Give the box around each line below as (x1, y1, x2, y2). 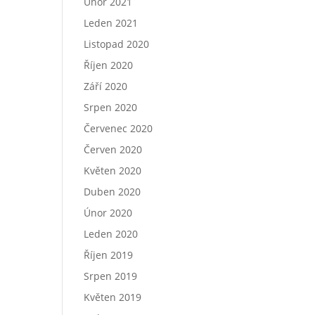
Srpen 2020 (84, 101, 138, 115)
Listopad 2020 (84, 37, 150, 51)
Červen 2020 (84, 143, 143, 157)
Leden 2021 (84, 16, 139, 30)
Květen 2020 (84, 164, 142, 178)
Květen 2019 (84, 290, 142, 304)
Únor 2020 (84, 206, 133, 220)
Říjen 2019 (84, 248, 134, 262)
